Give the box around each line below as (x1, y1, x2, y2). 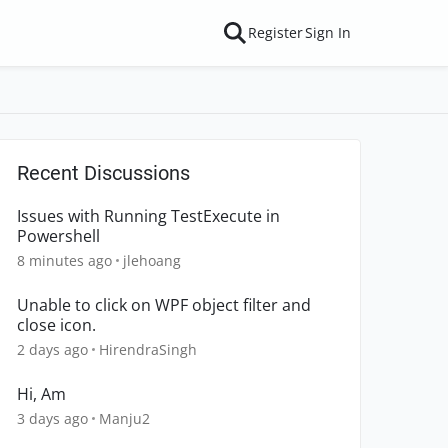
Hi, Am (17, 383, 66, 405)
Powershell (17, 225, 100, 247)
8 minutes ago (17, 251, 112, 270)
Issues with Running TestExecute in (17, 205, 280, 227)
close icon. (17, 314, 96, 336)
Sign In (305, 23, 351, 42)
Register (248, 23, 303, 42)
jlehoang (123, 251, 181, 270)
